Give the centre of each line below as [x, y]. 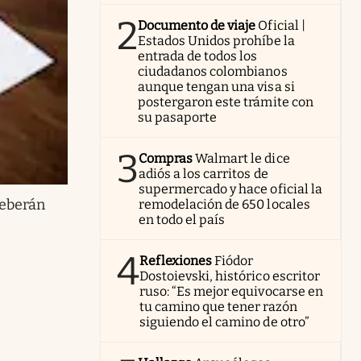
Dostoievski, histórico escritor [230, 276]
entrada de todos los [198, 56]
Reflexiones [176, 260]
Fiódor [234, 260]
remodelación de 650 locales [224, 204]
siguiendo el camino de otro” [224, 322]
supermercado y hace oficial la [230, 189]
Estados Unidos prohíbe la [216, 40]
